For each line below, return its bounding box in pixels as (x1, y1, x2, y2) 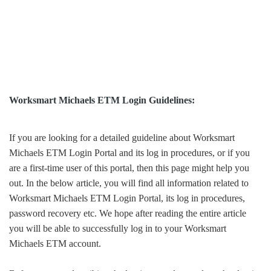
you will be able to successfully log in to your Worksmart (9, 223, 226, 234)
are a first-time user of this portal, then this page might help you (9, 163, 249, 174)
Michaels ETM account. (9, 238, 101, 249)
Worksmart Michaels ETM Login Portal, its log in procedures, (9, 193, 245, 204)
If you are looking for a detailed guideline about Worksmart (9, 132, 235, 143)
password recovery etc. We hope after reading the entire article (9, 208, 246, 219)
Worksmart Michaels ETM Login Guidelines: (9, 95, 195, 106)
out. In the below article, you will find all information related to (9, 178, 249, 189)
